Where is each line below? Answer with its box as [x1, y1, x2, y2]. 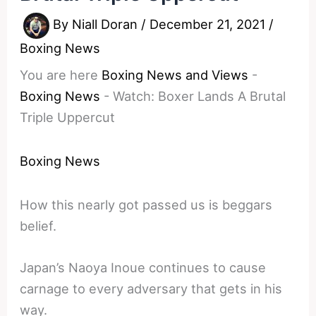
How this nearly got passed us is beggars [20, 196, 273, 212]
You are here [20, 66, 99, 83]
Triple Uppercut [20, 109, 116, 125]
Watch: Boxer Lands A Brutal [113, 87, 286, 104]
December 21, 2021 [150, 16, 269, 32]
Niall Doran [72, 16, 142, 32]
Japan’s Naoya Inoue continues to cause [20, 259, 267, 275]
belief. [20, 217, 57, 233]
